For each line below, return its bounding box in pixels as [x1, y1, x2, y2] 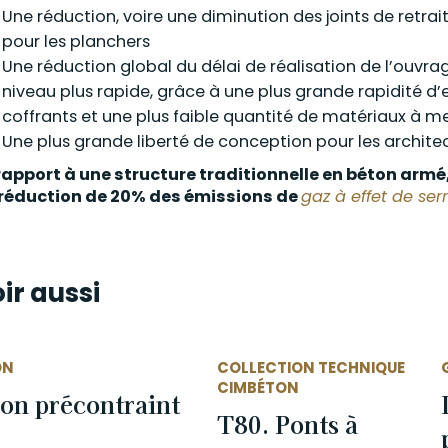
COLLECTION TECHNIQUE [216, 357, 405, 378]
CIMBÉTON [216, 377, 299, 398]
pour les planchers [2, 30, 150, 53]
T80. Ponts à [216, 407, 358, 441]
